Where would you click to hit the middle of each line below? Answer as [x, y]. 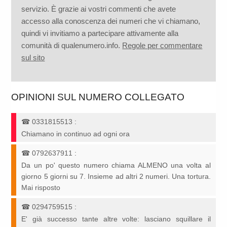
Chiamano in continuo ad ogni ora [76, 134]
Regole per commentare [162, 46]
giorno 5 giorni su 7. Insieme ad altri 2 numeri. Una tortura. [116, 177]
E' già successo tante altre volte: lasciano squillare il [116, 219]
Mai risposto [41, 188]
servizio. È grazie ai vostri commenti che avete [99, 9]
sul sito [33, 58]
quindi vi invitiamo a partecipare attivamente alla [100, 33]
